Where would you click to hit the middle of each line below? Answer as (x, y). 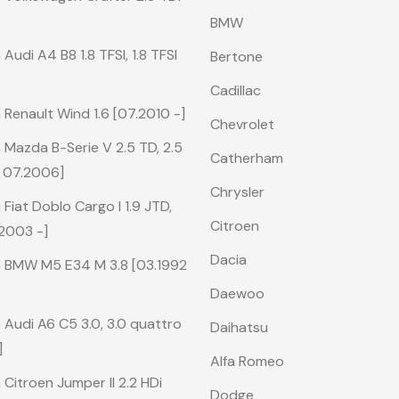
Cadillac (236, 90)
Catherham (247, 158)
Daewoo (237, 293)
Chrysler (237, 192)
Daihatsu (239, 327)
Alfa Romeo (247, 361)
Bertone (236, 57)
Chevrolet (242, 124)
